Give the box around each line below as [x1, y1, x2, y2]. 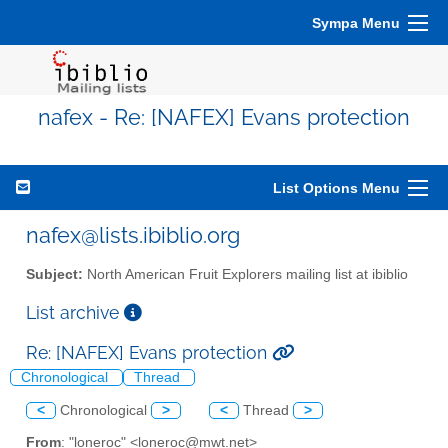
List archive [26, 301, 124, 323]
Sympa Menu [312, 15, 400, 31]
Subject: [26, 266, 83, 282]
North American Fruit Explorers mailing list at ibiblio [83, 266, 408, 282]
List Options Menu [273, 180, 400, 196]
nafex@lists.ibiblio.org [26, 222, 240, 248]
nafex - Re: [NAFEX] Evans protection [38, 105, 410, 130]
